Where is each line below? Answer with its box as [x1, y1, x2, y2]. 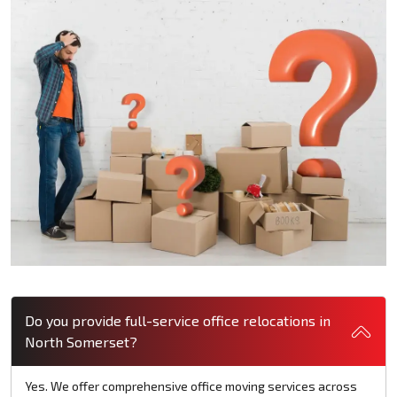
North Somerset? [25, 333, 137, 351]
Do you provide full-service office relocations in [25, 312, 331, 330]
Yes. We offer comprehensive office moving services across [25, 378, 357, 394]
